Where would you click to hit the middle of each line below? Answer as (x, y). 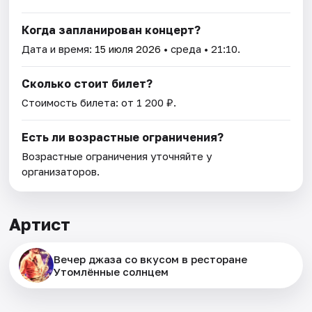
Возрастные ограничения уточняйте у (117, 156)
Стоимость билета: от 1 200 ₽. (99, 103)
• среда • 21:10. (201, 49)
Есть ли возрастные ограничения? (123, 138)
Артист (40, 224)
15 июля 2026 (128, 49)
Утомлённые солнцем (111, 272)
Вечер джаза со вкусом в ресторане (151, 259)
